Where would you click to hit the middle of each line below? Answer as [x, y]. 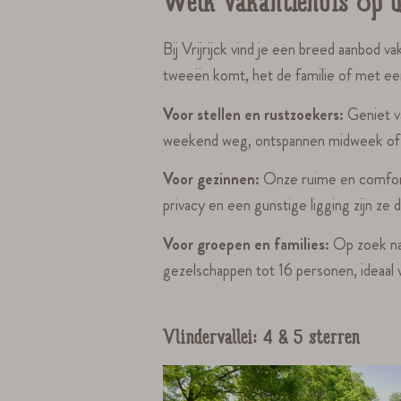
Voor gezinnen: [213, 179]
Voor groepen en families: [248, 244]
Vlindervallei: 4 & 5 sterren [261, 340]
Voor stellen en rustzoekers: [256, 114]
